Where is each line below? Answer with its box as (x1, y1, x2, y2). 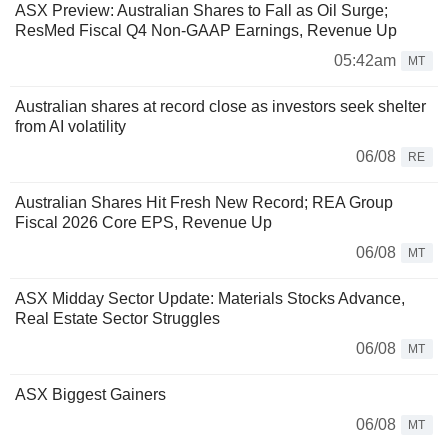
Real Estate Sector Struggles (15, 309, 220, 327)
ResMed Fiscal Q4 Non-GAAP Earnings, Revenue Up (15, 21, 397, 39)
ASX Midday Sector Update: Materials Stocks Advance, (15, 289, 405, 307)
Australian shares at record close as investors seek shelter (15, 97, 426, 115)
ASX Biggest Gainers (15, 385, 166, 403)
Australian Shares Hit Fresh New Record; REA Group (15, 193, 393, 211)
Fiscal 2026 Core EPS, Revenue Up (15, 213, 272, 231)
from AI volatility (15, 117, 126, 135)
